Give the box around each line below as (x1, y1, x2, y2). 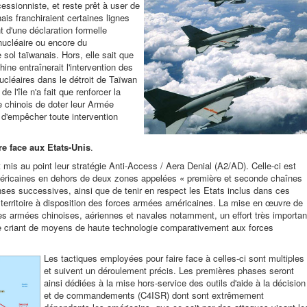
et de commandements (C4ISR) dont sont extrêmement (44, 288, 264, 302)
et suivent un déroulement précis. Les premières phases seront (44, 264, 294, 277)
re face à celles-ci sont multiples (175, 251, 304, 265)
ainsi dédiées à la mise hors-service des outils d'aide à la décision (44, 276, 306, 289)
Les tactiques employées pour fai (44, 251, 175, 265)
